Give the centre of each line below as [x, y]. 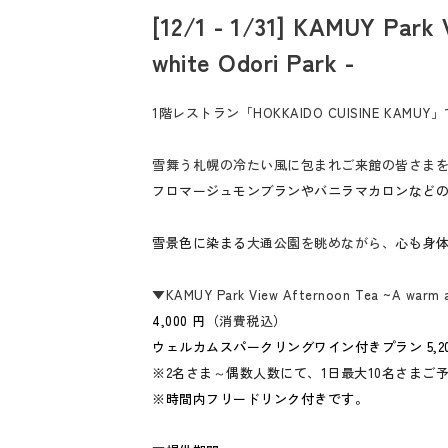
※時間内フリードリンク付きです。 [260, 398]
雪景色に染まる [199, 242]
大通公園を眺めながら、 [321, 242]
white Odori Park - [253, 61]
